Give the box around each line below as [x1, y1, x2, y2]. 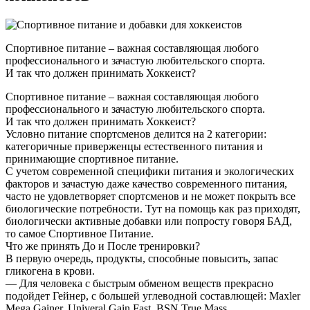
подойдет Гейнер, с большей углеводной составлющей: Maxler [6, 289, 300, 302]
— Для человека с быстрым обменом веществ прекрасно [6, 277, 273, 289]
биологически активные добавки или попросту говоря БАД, [6, 215, 292, 227]
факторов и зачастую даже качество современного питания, [6, 177, 287, 190]
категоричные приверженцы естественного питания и [6, 140, 263, 152]
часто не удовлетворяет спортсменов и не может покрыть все [6, 190, 295, 202]
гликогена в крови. [6, 264, 95, 277]
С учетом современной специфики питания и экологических [6, 165, 294, 177]
